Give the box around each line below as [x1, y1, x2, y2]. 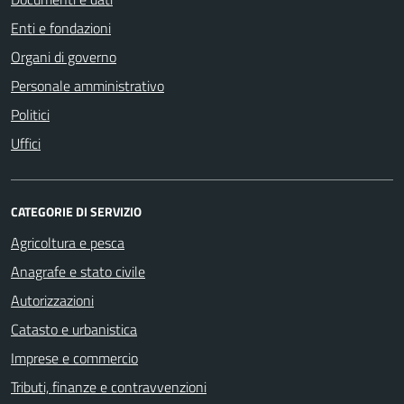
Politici [11, 103, 50, 125]
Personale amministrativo [11, 74, 164, 96]
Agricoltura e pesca [11, 231, 124, 253]
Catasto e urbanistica [11, 317, 137, 340]
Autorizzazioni [11, 289, 94, 311]
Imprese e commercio [11, 346, 138, 369]
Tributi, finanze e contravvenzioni [11, 375, 207, 398]
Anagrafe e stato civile [11, 260, 145, 282]
